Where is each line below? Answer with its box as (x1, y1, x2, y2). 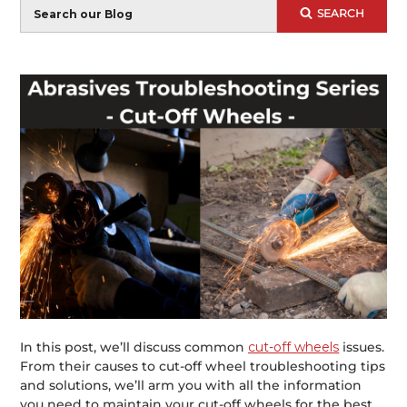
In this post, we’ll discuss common (20, 339, 249, 356)
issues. (339, 339, 385, 356)
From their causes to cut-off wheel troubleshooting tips (20, 358, 386, 375)
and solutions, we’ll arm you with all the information (20, 377, 362, 394)
